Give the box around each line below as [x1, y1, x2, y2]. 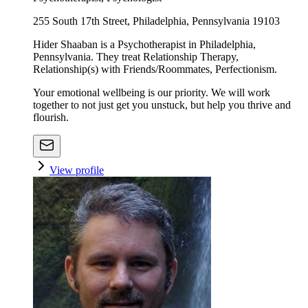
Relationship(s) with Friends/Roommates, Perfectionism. [33, 63, 277, 76]
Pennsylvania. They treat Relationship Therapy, [33, 51, 239, 63]
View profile [49, 164, 104, 177]
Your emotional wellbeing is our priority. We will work [33, 87, 270, 99]
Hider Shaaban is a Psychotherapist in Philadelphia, [33, 38, 256, 51]
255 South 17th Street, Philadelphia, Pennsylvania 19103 [33, 15, 280, 27]
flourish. [33, 111, 69, 124]
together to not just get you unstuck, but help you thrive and [33, 99, 291, 111]
